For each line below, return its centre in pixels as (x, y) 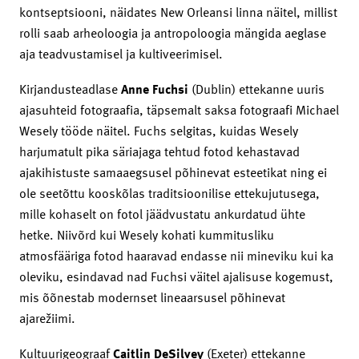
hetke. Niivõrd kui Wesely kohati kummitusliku (147, 234)
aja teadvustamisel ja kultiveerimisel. (121, 53)
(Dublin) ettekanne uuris (258, 89)
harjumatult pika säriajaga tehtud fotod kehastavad (159, 151)
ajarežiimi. (47, 318)
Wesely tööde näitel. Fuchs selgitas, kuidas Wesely (159, 130)
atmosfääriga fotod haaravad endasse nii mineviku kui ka (176, 255)
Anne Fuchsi (156, 89)
